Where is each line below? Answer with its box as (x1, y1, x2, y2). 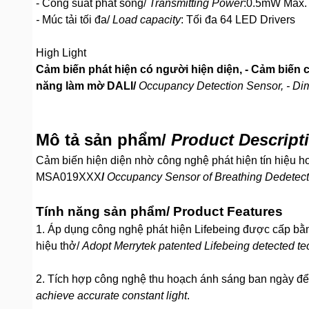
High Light (36, 47, 89, 59)
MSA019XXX (36, 171, 101, 183)
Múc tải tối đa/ (42, 14, 112, 26)
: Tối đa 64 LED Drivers (181, 14, 295, 26)
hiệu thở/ (36, 240, 82, 252)
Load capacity (112, 14, 181, 26)
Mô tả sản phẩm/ (36, 130, 171, 149)
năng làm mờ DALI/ (36, 80, 139, 92)
